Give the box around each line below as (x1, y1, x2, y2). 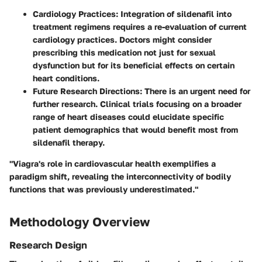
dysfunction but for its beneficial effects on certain (33, 60, 235, 71)
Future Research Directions (33, 86, 140, 96)
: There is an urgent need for (140, 86, 250, 96)
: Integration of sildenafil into (116, 9, 232, 19)
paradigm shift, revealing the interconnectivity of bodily (9, 171, 231, 182)
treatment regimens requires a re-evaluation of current (33, 22, 247, 32)
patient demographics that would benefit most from (33, 125, 238, 135)
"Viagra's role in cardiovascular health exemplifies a (9, 158, 216, 169)
